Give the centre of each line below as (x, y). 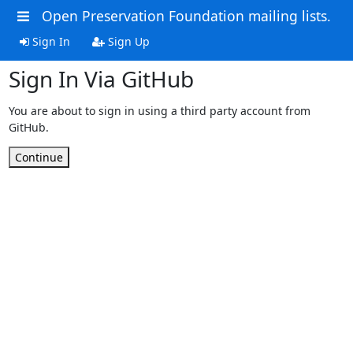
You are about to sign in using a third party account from (159, 110)
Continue (39, 157)
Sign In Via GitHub (101, 78)
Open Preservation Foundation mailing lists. (186, 16)
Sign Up (127, 41)
